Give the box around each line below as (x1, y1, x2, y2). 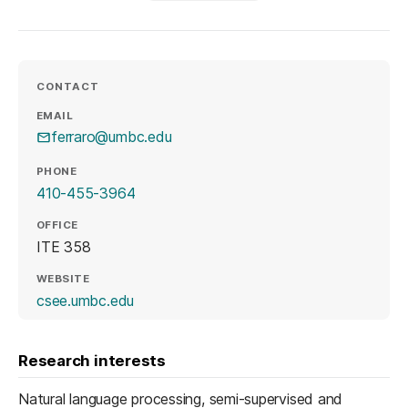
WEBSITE (36, 272, 90, 286)
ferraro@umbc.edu (51, 127, 172, 147)
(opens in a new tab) (133, 290, 270, 309)
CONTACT (36, 80, 100, 94)
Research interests (18, 351, 166, 370)
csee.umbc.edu (36, 291, 135, 310)
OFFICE (36, 219, 78, 232)
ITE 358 (36, 237, 91, 256)
